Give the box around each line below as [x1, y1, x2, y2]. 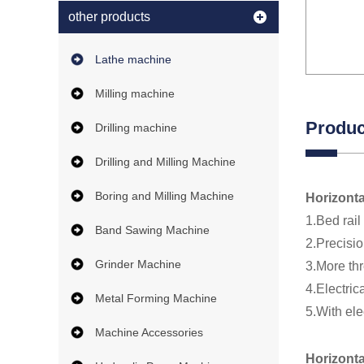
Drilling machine [95, 121, 177, 134]
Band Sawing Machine [95, 223, 210, 236]
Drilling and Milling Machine [95, 155, 236, 168]
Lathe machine [95, 53, 171, 66]
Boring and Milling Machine [95, 189, 234, 202]
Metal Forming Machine [95, 292, 217, 305]
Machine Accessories [95, 326, 203, 339]
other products [68, 10, 150, 24]
